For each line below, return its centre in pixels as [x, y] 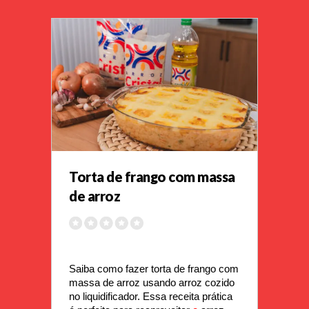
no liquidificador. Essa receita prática [151, 297]
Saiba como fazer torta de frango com [154, 269]
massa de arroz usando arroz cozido [152, 283]
